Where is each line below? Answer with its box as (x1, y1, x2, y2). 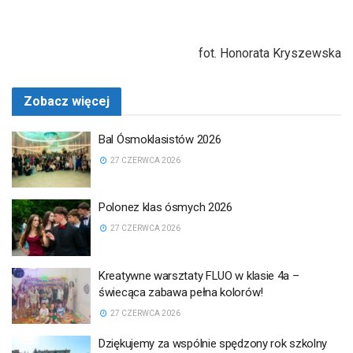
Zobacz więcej (24, 93, 110, 109)
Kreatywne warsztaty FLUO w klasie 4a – (98, 268, 299, 283)
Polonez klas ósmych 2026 (98, 200, 232, 215)
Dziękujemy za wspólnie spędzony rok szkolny (98, 336, 328, 351)
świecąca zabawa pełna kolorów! (98, 284, 263, 299)
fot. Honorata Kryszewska (199, 45, 341, 61)
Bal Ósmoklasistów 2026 (98, 132, 221, 147)
